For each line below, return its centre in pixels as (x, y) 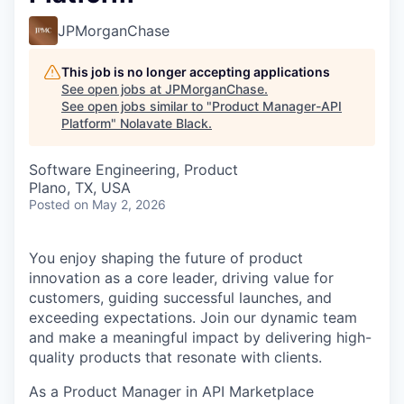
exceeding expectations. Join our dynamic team (193, 317)
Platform (86, 123)
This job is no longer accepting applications (196, 71)
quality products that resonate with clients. (175, 357)
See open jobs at (113, 88)
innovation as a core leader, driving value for (181, 277)
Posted (50, 204)
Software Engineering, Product (133, 169)
